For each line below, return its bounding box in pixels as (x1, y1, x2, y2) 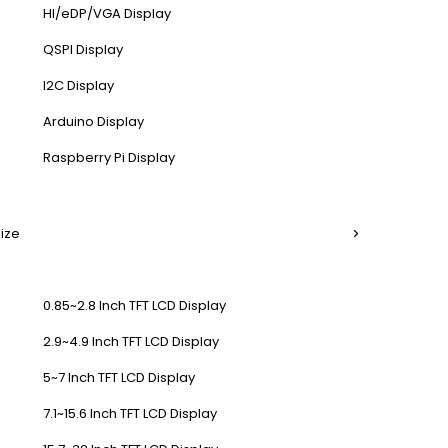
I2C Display (43, 76, 114, 95)
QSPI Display (43, 40, 123, 59)
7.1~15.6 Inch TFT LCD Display (43, 404, 217, 423)
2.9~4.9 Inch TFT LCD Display (43, 332, 219, 351)
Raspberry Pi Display (43, 148, 175, 167)
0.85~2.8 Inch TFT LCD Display (43, 296, 226, 315)
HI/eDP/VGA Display (43, 4, 171, 23)
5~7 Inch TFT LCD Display (43, 368, 195, 387)
